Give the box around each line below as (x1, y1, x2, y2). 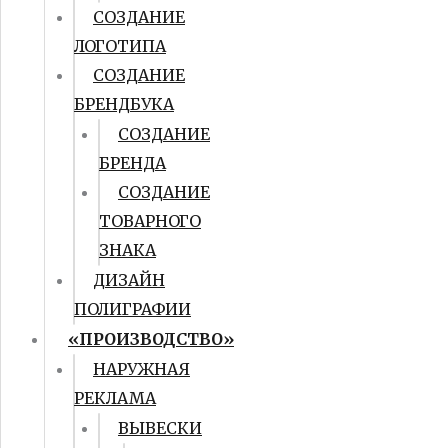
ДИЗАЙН (93, 270, 165, 290)
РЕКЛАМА (74, 388, 156, 408)
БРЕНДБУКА (74, 94, 174, 114)
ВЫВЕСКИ (118, 418, 202, 438)
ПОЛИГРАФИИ (74, 299, 191, 319)
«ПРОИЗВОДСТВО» (68, 329, 234, 349)
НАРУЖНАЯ (93, 359, 190, 379)
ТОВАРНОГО (99, 211, 201, 231)
